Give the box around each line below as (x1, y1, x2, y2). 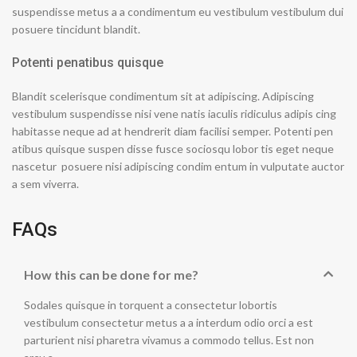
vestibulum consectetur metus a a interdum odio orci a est (24, 316, 313, 329)
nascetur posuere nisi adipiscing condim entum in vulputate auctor (12, 159, 344, 173)
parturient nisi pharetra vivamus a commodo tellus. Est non (24, 333, 314, 347)
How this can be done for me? (24, 267, 198, 282)
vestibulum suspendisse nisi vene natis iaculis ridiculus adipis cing (12, 107, 336, 120)
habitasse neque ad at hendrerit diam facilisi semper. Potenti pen (12, 124, 333, 138)
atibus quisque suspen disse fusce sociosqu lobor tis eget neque (12, 142, 334, 155)
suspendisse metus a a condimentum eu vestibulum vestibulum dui (12, 5, 343, 18)
